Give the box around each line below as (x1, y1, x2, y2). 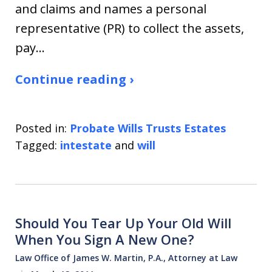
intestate (60, 138, 112, 153)
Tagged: (15, 138, 57, 153)
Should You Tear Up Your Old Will (15, 214, 231, 233)
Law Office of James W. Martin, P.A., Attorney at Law (15, 252, 237, 264)
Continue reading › (15, 71, 134, 88)
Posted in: (15, 121, 67, 136)
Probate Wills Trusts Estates (70, 121, 226, 136)
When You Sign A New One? (15, 230, 194, 249)
